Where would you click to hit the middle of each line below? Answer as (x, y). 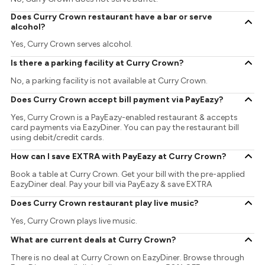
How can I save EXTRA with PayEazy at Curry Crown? (119, 156)
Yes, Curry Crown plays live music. (74, 221)
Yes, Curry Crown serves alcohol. (72, 44)
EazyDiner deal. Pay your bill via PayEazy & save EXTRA (112, 185)
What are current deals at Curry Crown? (93, 240)
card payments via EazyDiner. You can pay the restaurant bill (125, 128)
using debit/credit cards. (58, 138)
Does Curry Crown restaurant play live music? (105, 203)
